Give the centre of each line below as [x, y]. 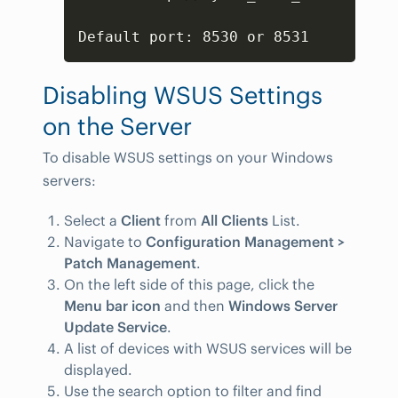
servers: [69, 180]
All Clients [235, 220]
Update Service [115, 326]
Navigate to [105, 241]
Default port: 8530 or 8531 [194, 36]
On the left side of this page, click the [189, 284]
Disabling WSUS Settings [183, 95]
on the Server [117, 126]
